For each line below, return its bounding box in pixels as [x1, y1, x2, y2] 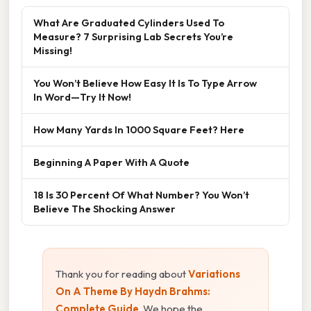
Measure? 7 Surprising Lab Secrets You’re [33, 29, 233, 43]
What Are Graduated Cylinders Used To [33, 15, 224, 29]
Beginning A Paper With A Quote [33, 155, 190, 169]
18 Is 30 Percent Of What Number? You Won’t [33, 187, 249, 201]
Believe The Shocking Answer [33, 201, 176, 215]
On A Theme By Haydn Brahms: [56, 284, 210, 298]
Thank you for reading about [56, 267, 188, 280]
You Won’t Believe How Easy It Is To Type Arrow [33, 76, 257, 90]
